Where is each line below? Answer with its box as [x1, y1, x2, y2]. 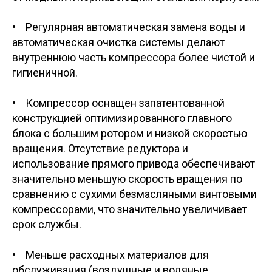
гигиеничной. [12, 66, 78, 79]
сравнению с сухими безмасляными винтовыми [12, 187, 257, 200]
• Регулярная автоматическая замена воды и [12, 20, 245, 33]
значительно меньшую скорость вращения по [12, 172, 242, 185]
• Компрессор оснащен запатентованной [12, 96, 225, 109]
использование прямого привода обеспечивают [12, 157, 255, 170]
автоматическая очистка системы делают [12, 35, 225, 49]
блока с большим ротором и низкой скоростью [12, 126, 247, 140]
